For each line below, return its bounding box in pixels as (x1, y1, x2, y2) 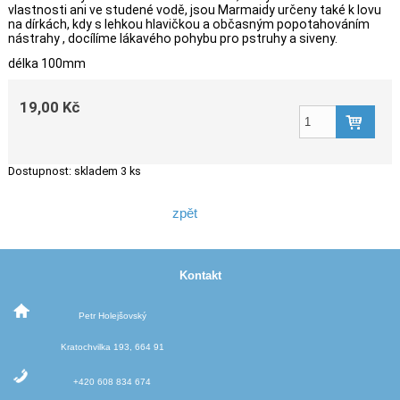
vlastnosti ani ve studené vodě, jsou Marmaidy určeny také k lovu (7, 3, 381, 17)
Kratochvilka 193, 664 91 (60, 341, 164, 352)
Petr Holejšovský (78, 310, 146, 321)
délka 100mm (7, 56, 86, 71)
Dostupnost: (7, 164, 71, 178)
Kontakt (179, 268, 221, 282)
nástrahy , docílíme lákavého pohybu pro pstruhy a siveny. (7, 31, 337, 46)
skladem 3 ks (73, 164, 141, 178)
